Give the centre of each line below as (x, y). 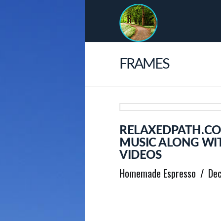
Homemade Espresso (158, 173)
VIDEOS (141, 155)
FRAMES (144, 64)
